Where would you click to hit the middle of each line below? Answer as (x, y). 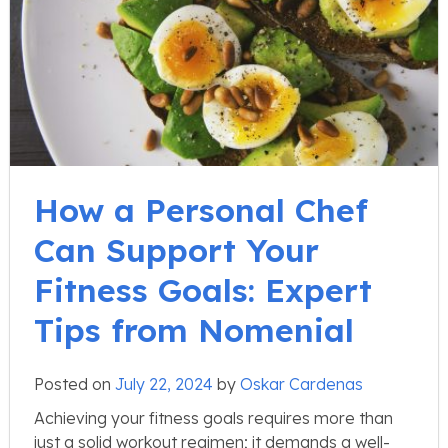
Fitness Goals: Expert (203, 289)
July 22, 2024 (164, 383)
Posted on (74, 383)
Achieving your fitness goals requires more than (213, 417)
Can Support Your (176, 249)
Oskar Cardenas (301, 383)
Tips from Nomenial (194, 329)
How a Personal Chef (201, 209)
